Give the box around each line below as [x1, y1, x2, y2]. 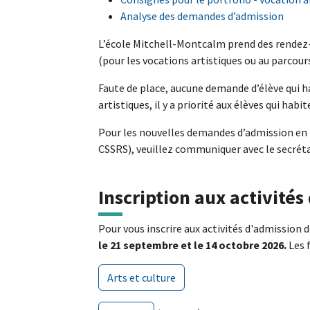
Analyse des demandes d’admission [120, 9, 284, 23]
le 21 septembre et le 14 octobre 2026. [98, 238, 289, 252]
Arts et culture [107, 271, 176, 284]
